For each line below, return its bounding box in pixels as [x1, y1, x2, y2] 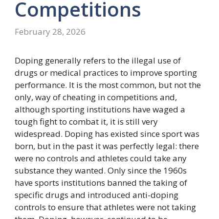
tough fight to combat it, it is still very [15, 115, 158, 127]
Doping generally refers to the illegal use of [15, 54, 181, 66]
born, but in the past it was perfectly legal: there [15, 140, 199, 152]
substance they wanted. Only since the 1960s [15, 164, 187, 176]
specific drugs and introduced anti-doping [15, 189, 178, 200]
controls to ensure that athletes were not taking [15, 201, 196, 213]
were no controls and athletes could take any [15, 152, 187, 164]
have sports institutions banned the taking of [15, 176, 187, 188]
